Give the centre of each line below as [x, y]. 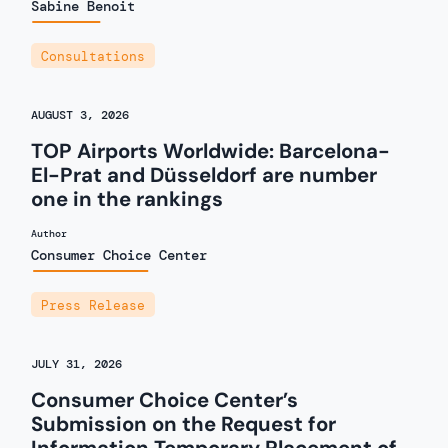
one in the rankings [127, 199]
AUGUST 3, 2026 [80, 115]
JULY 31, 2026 [77, 364]
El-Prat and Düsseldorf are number [204, 175]
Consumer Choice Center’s [165, 400]
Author [49, 234]
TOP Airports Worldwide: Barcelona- [211, 151]
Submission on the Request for [184, 424]
